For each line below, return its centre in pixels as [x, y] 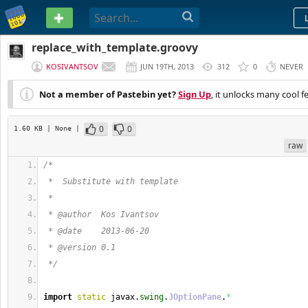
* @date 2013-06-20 [96, 231]
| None [61, 128]
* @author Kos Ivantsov [101, 214]
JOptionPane [195, 297]
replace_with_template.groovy [115, 47]
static [91, 297]
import [58, 297]
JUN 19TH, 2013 [167, 66]
